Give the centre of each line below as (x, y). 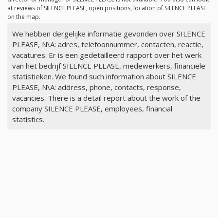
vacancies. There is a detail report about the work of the (106, 98)
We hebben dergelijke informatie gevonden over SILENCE (109, 34)
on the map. (24, 17)
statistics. (28, 119)
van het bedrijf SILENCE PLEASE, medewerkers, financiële (109, 66)
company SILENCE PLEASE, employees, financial (92, 109)
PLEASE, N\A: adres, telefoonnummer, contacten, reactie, (108, 45)
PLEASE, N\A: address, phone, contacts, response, (96, 87)
